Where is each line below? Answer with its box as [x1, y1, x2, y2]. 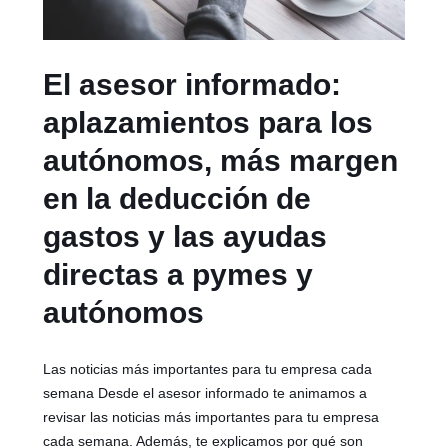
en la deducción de [43, 182, 312, 216]
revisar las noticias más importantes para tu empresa [43, 409, 380, 426]
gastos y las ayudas [43, 220, 328, 254]
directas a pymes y [43, 258, 314, 292]
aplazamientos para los [43, 106, 374, 140]
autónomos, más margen [43, 144, 399, 178]
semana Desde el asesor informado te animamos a [43, 385, 368, 402]
